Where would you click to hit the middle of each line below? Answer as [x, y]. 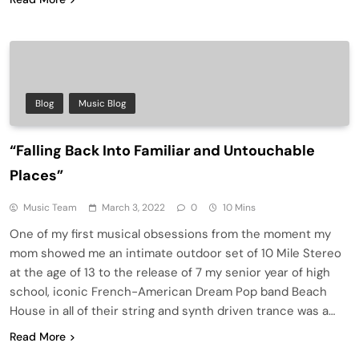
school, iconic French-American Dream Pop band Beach [168, 291]
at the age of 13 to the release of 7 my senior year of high [170, 272]
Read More [38, 336]
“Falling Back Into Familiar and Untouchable [162, 150]
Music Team [50, 207]
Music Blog [102, 103]
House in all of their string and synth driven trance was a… [172, 311]
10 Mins [239, 207]
